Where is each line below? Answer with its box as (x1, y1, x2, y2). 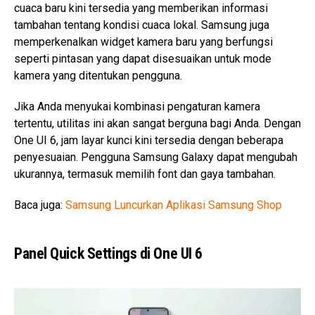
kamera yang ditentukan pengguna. (14, 69, 182, 83)
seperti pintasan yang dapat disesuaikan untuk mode (14, 52, 271, 66)
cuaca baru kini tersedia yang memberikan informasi (14, 1, 268, 15)
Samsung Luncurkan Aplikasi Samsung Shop (65, 198, 282, 212)
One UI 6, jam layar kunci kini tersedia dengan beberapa (14, 134, 283, 148)
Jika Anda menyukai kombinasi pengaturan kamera (14, 100, 260, 114)
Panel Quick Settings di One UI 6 (14, 245, 202, 263)
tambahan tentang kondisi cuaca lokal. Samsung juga (14, 18, 269, 32)
